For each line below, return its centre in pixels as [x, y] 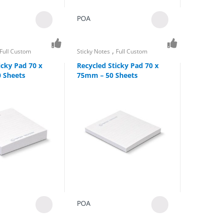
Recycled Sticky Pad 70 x [118, 65]
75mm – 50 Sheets [107, 75]
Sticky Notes [93, 52]
